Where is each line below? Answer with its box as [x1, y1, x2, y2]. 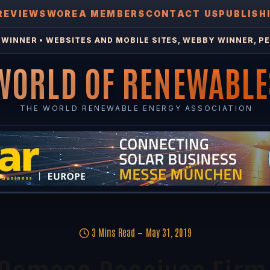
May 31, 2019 [145, 226, 192, 238]
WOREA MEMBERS [46, 8, 146, 19]
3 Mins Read [91, 226, 135, 238]
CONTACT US [145, 8, 219, 19]
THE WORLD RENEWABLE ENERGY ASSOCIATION [19, 104, 253, 113]
